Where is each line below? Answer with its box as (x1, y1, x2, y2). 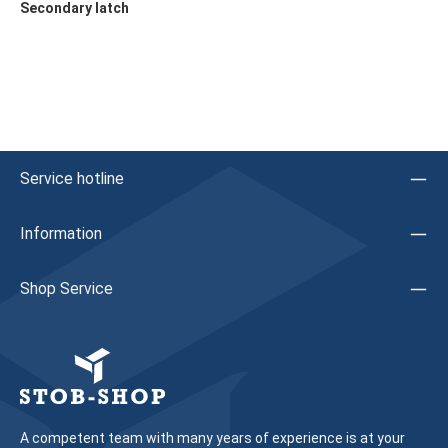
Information (20, 224, 102, 243)
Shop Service (20, 279, 113, 298)
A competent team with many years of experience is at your (20, 430, 405, 446)
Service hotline (20, 169, 124, 188)
